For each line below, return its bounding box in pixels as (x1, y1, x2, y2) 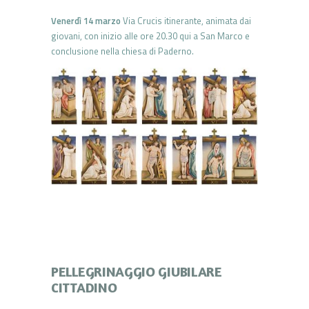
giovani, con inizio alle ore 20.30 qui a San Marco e (51, 28, 250, 43)
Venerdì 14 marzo (51, 13, 121, 28)
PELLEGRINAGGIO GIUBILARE (51, 263, 222, 281)
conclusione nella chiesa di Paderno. (51, 43, 194, 58)
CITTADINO (51, 279, 117, 297)
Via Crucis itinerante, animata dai (121, 13, 251, 28)
